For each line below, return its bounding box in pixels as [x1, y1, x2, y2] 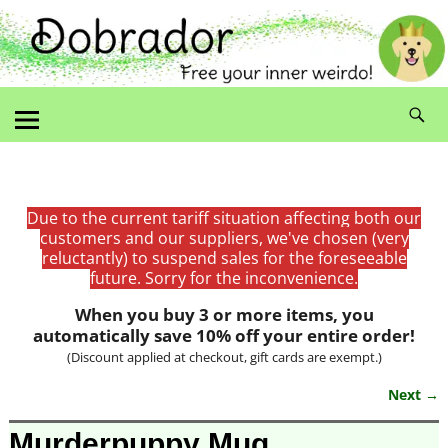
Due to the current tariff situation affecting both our [27, 206, 421, 229]
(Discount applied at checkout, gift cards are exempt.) [66, 347, 382, 366]
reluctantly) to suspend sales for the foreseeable [41, 246, 407, 269]
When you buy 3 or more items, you [74, 302, 374, 326]
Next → [388, 384, 440, 404]
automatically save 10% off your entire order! [33, 323, 415, 347]
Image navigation [8, 399, 199, 429]
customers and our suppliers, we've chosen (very [39, 226, 409, 249]
